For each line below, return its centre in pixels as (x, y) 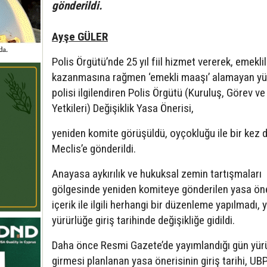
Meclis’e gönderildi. (94, 149)
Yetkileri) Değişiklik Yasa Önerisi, (123, 108)
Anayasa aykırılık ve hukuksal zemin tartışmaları (157, 174)
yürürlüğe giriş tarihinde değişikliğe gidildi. (146, 221)
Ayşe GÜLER (80, 37)
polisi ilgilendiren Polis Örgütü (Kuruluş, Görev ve (159, 93)
